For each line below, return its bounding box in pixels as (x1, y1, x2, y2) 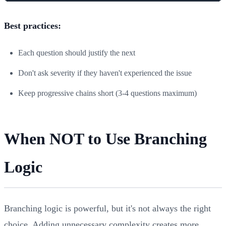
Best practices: (4, 20, 61, 31)
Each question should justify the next (18, 48, 135, 57)
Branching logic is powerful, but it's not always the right (4, 203, 211, 213)
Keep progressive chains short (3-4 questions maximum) (18, 88, 197, 97)
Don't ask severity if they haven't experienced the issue (18, 68, 192, 77)
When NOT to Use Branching (4, 129, 207, 148)
